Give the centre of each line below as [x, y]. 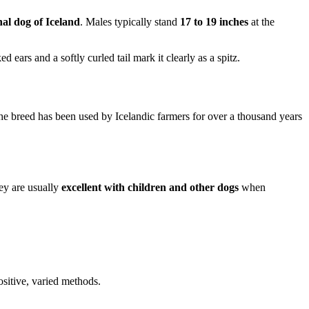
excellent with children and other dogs [150, 187]
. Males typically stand [130, 22]
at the [261, 22]
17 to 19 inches [214, 22]
